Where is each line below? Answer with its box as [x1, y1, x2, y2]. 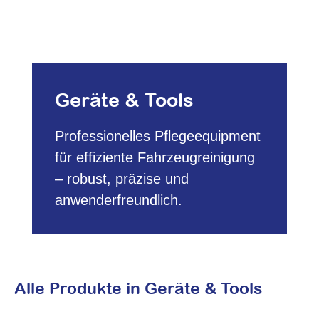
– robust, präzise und [55, 171, 189, 187]
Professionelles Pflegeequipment [55, 128, 261, 144]
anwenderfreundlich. [55, 192, 182, 208]
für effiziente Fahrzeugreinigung [55, 150, 255, 165]
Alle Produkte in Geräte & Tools [14, 278, 262, 298]
